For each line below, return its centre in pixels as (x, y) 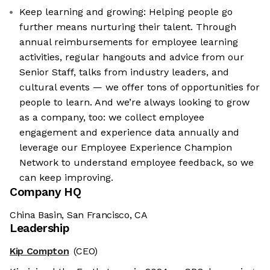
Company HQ (46, 192)
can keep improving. (66, 178)
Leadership (40, 228)
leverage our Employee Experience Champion (126, 148)
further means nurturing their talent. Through (128, 27)
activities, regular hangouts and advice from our (132, 57)
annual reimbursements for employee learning (129, 42)
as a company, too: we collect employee (112, 118)
